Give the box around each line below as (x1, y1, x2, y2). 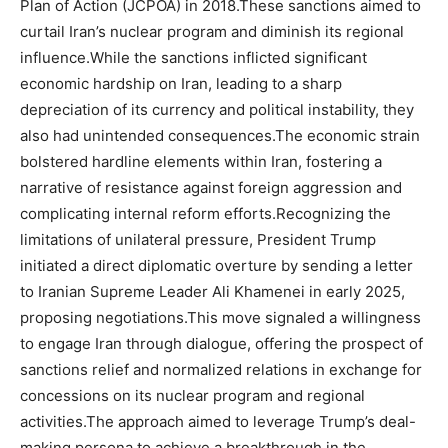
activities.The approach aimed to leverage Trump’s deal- (20, 412, 416, 431)
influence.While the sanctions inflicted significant (20, 48, 367, 67)
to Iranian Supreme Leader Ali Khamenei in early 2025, (20, 282, 405, 301)
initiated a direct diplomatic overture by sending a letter (20, 256, 413, 275)
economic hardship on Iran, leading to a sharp (20, 74, 342, 93)
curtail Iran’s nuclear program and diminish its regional (20, 22, 404, 41)
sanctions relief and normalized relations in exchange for (20, 360, 422, 379)
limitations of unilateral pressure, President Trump (20, 230, 376, 249)
